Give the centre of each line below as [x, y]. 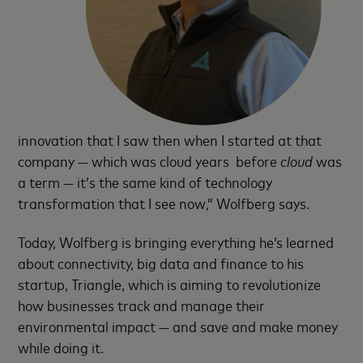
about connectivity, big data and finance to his [161, 263]
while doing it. [61, 347]
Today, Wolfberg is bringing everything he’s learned [176, 242]
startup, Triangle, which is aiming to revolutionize [170, 284]
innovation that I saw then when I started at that [170, 139]
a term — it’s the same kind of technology [145, 181]
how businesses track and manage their [142, 305]
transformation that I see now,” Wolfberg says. [164, 202]
